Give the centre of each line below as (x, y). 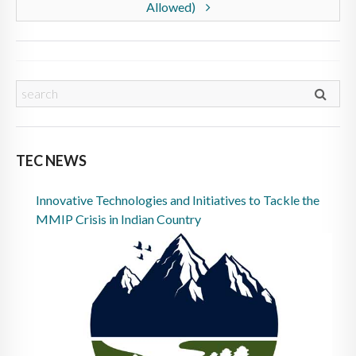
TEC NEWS (51, 160)
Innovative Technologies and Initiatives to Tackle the (178, 199)
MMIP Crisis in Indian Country (118, 219)
